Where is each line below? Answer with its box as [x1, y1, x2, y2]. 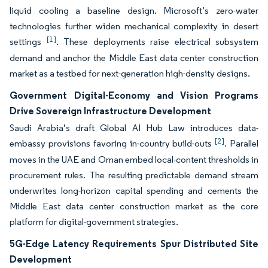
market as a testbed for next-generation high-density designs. [10, 68, 250, 79]
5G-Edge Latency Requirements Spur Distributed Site [10, 237, 258, 249]
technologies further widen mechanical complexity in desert [10, 20, 258, 32]
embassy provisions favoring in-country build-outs [10, 138, 215, 149]
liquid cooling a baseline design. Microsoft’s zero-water [10, 5, 258, 16]
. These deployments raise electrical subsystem [56, 36, 258, 47]
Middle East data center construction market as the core [10, 200, 258, 212]
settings [10, 36, 47, 47]
